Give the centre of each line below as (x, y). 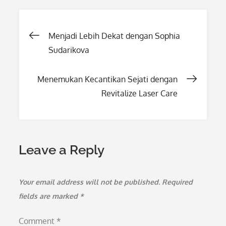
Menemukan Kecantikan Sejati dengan (107, 79)
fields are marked (49, 196)
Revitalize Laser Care (139, 93)
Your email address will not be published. (90, 182)
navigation (81, 68)
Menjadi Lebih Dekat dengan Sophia (115, 36)
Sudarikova (69, 50)
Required (178, 182)
